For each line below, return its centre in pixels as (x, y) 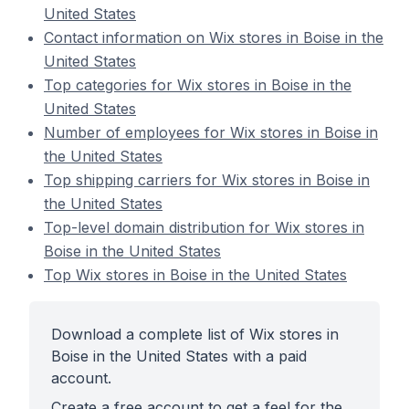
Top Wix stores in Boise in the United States (195, 275)
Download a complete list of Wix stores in (195, 334)
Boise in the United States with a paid (179, 356)
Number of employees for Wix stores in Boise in (211, 132)
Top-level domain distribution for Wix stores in (204, 227)
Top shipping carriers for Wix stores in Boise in (207, 180)
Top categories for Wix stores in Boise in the (198, 85)
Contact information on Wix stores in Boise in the (214, 37)
